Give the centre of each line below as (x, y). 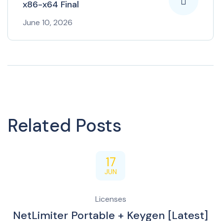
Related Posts (64, 125)
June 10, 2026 (48, 22)
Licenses (110, 199)
